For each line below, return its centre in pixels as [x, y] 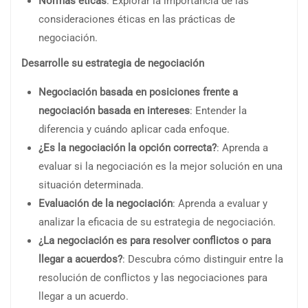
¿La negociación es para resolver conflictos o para [155, 240]
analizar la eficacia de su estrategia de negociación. [157, 222]
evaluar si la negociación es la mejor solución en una [161, 166]
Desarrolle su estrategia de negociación [113, 63]
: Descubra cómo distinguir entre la [203, 259]
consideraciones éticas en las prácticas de [137, 19]
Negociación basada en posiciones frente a [138, 92]
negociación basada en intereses [114, 110]
